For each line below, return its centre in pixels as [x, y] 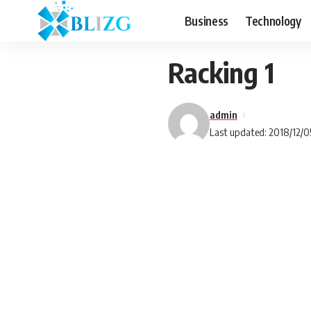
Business [206, 20]
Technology [273, 20]
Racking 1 [221, 72]
